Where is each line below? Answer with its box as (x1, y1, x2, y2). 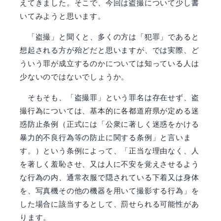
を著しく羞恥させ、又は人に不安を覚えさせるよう (20, 159, 199, 169)
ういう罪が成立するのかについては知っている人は (20, 58, 199, 68)
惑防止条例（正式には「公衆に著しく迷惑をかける (20, 119, 199, 129)
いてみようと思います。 (20, 11, 106, 21)
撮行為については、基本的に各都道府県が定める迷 (20, 106, 199, 115)
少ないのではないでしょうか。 (20, 72, 129, 81)
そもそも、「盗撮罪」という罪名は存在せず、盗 (20, 92, 199, 102)
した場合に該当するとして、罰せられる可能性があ (20, 199, 199, 209)
